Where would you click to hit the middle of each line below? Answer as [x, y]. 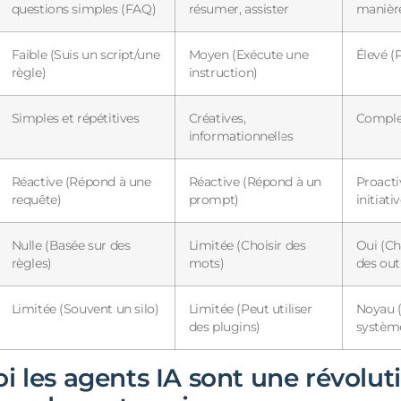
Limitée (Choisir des [247, 245]
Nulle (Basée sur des [71, 245]
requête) [36, 199]
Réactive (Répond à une [81, 181]
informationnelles [241, 136]
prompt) [213, 199]
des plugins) [224, 326]
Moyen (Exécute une [248, 54]
